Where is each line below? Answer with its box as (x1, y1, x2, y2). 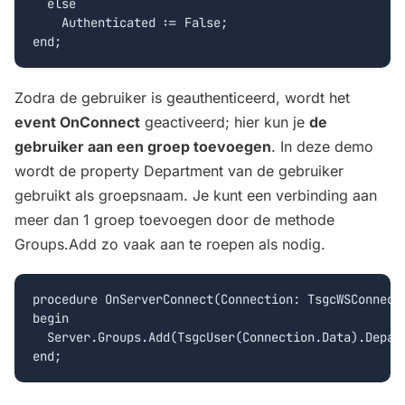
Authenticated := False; (33, 14, 228, 32)
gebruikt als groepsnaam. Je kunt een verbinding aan (14, 185, 377, 204)
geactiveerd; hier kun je (140, 112, 309, 131)
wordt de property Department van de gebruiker (14, 161, 344, 180)
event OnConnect (14, 112, 140, 131)
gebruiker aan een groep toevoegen (14, 137, 271, 155)
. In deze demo (271, 137, 373, 155)
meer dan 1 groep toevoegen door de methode (14, 210, 334, 229)
